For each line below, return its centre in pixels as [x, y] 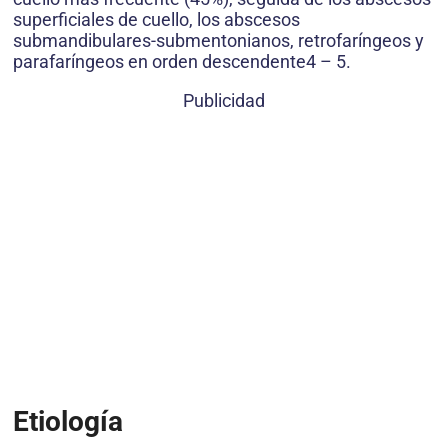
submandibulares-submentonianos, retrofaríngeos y [218, 41]
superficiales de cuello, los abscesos [156, 20]
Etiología [68, 421]
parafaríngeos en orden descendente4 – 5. [182, 62]
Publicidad [224, 101]
